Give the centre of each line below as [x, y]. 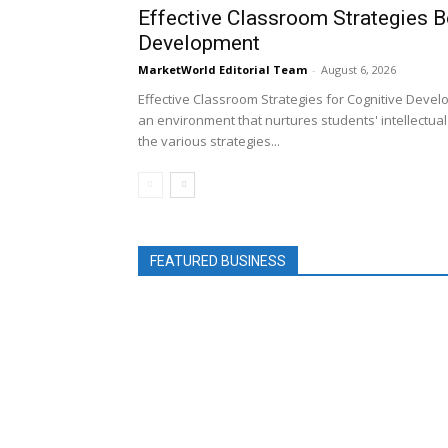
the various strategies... [209, 140]
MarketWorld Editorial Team [222, 69]
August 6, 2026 [358, 69]
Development [199, 42]
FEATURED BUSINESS [218, 260]
